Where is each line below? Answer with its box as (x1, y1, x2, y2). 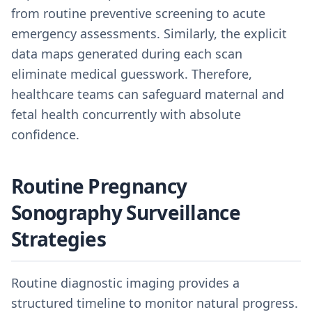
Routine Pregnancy (11, 173, 187, 199)
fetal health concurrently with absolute (11, 106, 241, 123)
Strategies (11, 226, 107, 252)
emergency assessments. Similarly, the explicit (11, 25, 287, 42)
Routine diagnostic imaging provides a (11, 274, 240, 291)
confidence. (11, 126, 79, 143)
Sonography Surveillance (11, 199, 240, 226)
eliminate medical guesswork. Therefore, (11, 65, 252, 82)
